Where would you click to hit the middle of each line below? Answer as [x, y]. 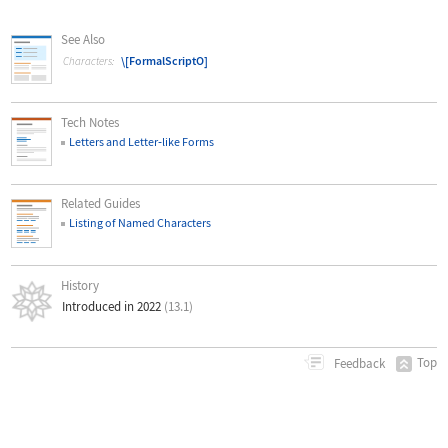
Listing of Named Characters [140, 223]
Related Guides [101, 204]
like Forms [188, 141]
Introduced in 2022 [112, 306]
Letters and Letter [114, 141]
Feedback [358, 363]
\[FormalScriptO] [165, 60]
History [80, 286]
